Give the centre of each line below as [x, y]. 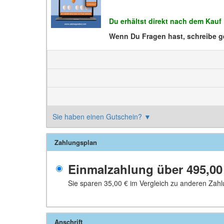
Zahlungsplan [76, 142]
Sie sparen [86, 183]
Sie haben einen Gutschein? [98, 116]
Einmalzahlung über [127, 169]
